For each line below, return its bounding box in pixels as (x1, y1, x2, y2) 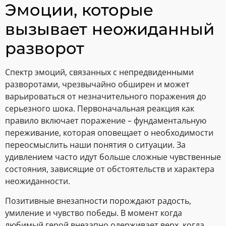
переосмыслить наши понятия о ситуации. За (5, 139, 186, 151)
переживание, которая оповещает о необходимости (5, 127, 213, 139)
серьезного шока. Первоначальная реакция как (5, 103, 194, 115)
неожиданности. (5, 176, 70, 187)
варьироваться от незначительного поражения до (5, 91, 206, 102)
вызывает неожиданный (5, 19, 214, 39)
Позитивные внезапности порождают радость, (5, 195, 191, 206)
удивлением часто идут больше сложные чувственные (5, 151, 221, 163)
